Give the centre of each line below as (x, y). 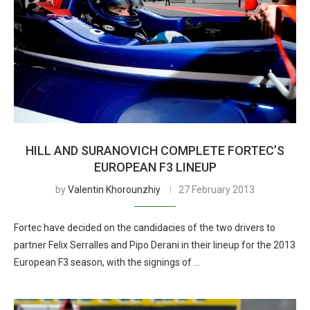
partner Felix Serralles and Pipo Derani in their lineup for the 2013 (155, 245)
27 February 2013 (217, 190)
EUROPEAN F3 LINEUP (155, 167)
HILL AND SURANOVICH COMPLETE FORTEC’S (155, 151)
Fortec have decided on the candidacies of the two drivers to (145, 228)
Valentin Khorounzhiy (114, 190)
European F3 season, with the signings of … (107, 262)
